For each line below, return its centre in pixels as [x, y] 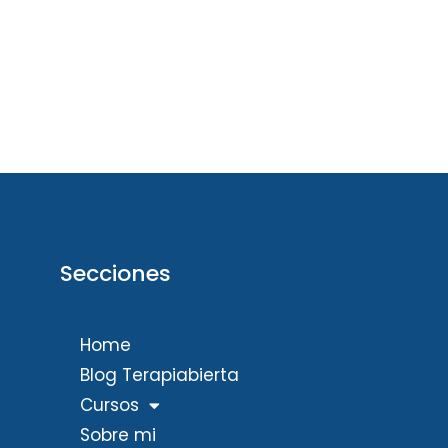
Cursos [109, 405]
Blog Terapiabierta [159, 375]
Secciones [115, 274]
